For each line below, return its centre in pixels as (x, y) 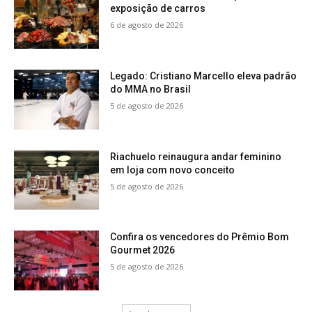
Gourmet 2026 (143, 250)
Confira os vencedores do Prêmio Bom (200, 237)
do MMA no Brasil (151, 89)
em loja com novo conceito (173, 170)
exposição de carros (158, 9)
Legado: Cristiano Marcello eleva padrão (204, 76)
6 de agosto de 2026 (147, 25)
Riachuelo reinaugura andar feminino (196, 156)
